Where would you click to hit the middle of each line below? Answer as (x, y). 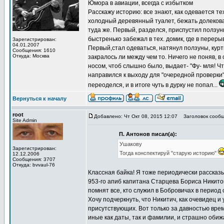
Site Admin (25, 120)
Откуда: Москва (31, 56)
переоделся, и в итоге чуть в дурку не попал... (153, 85)
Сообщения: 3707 (34, 159)
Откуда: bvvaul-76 (34, 165)
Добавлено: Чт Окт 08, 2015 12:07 (136, 116)
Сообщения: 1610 (34, 50)
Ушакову (130, 144)
